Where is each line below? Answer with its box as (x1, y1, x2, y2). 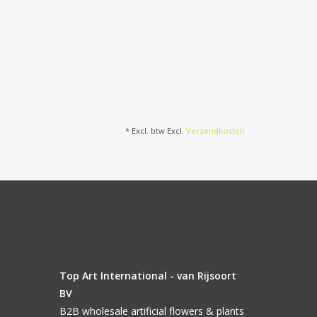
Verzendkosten (186, 125, 245, 137)
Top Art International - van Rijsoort (59, 269, 236, 283)
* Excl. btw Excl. (125, 125, 186, 137)
